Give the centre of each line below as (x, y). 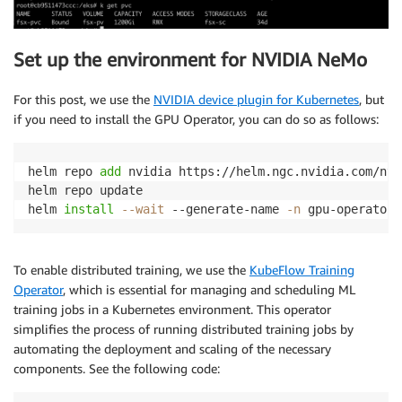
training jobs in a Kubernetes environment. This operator (172, 310)
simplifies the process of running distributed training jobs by (184, 329)
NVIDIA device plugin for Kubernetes (256, 100)
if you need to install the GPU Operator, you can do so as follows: (196, 119)
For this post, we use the (83, 100)
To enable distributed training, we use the (131, 270)
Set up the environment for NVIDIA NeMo (190, 59)
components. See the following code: (117, 369)
